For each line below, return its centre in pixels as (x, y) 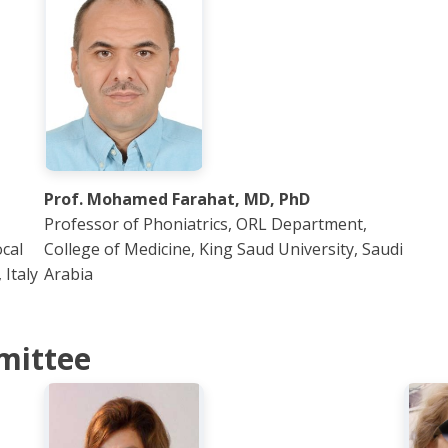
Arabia (68, 274)
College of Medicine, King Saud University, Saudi (223, 249)
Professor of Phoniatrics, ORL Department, (205, 224)
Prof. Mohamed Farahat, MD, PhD (177, 199)
